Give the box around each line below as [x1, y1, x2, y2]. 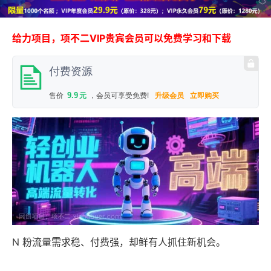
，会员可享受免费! [89, 91, 149, 100]
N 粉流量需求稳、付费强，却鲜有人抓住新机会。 [12, 236, 226, 249]
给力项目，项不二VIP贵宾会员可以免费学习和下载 [12, 31, 231, 44]
